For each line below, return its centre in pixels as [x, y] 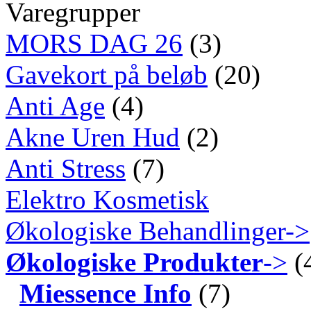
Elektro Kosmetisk [107, 199]
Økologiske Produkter [134, 262]
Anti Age [55, 106]
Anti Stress [66, 168]
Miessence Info [106, 293]
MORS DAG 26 [94, 43]
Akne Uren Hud [93, 137]
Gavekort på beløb [107, 74]
